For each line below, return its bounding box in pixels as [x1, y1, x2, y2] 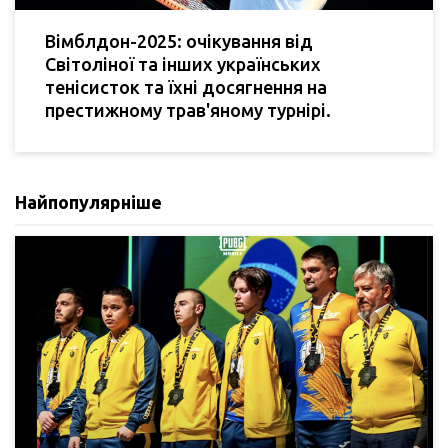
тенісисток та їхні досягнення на [45, 77, 327, 98]
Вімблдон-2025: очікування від [45, 31, 313, 52]
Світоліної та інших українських [45, 54, 321, 75]
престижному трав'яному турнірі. [45, 100, 331, 121]
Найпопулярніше [15, 192, 162, 213]
